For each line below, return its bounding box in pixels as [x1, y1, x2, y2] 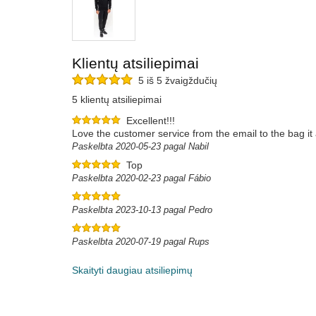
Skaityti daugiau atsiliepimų [72, 265, 193, 276]
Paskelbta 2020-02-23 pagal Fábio [72, 173, 211, 183]
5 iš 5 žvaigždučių [133, 75, 217, 87]
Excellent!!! [126, 115, 175, 126]
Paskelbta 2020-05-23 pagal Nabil [72, 141, 209, 152]
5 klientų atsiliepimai [72, 94, 162, 105]
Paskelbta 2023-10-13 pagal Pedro [72, 205, 212, 215]
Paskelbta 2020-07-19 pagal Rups [72, 236, 209, 247]
